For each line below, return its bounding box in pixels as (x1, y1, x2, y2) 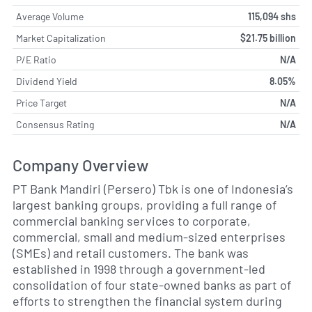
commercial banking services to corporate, (13, 212, 251, 228)
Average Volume (16, 10, 84, 22)
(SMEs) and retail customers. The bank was (13, 244, 249, 260)
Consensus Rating (16, 118, 94, 130)
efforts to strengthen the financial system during (13, 292, 282, 309)
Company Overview (13, 155, 148, 175)
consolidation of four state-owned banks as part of (13, 276, 291, 292)
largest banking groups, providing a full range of (13, 196, 276, 212)
